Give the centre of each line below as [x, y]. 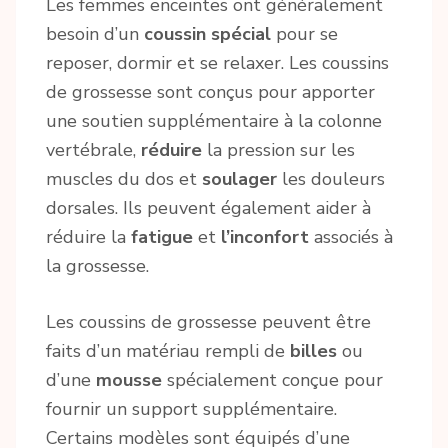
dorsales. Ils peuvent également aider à [208, 208]
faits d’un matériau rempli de [168, 351]
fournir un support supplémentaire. [191, 409]
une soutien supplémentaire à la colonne [214, 121]
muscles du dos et [124, 179]
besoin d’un [95, 34]
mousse [129, 380]
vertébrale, [93, 150]
